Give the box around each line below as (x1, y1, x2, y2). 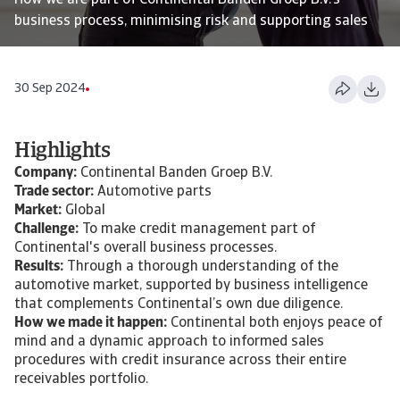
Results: (14, 260, 63, 274)
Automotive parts (94, 185, 212, 199)
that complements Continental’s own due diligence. (14, 297, 343, 312)
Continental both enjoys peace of (167, 316, 382, 330)
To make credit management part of (79, 222, 315, 237)
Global (62, 204, 105, 218)
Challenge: (14, 222, 79, 237)
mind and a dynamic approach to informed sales (14, 335, 324, 349)
